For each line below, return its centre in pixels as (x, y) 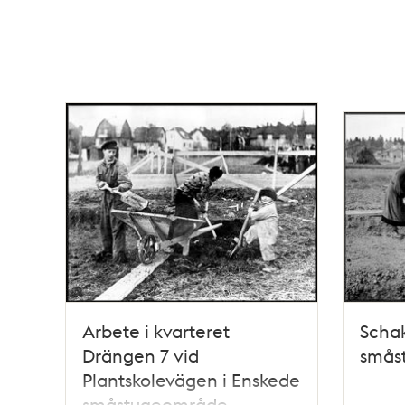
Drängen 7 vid (141, 355)
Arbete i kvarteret (156, 330)
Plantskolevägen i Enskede (191, 379)
